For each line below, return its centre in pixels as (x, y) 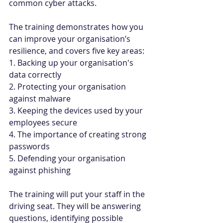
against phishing (40, 170)
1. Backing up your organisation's (72, 63)
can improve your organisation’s (71, 39)
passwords (29, 146)
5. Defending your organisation (68, 158)
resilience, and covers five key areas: (77, 51)
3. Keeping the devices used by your (77, 111)
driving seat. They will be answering (76, 206)
